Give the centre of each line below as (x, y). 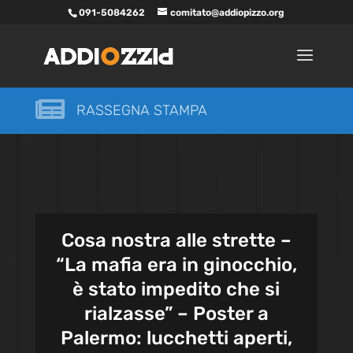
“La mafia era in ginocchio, (176, 265)
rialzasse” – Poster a (176, 314)
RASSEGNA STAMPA (141, 110)
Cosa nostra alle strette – (176, 240)
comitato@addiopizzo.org (228, 13)
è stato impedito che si (176, 289)
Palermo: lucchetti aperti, (176, 338)
